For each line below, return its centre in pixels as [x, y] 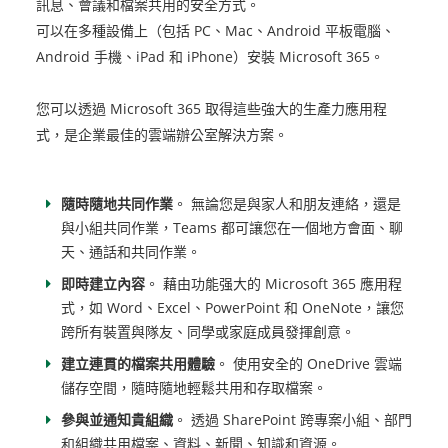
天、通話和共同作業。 [130, 252]
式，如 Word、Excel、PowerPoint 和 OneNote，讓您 [232, 308]
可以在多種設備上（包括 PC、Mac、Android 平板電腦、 [215, 31]
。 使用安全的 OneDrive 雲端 [308, 364]
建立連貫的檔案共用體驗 [137, 364]
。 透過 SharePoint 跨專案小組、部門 [292, 420]
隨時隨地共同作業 [116, 204]
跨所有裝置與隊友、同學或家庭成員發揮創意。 [207, 332]
